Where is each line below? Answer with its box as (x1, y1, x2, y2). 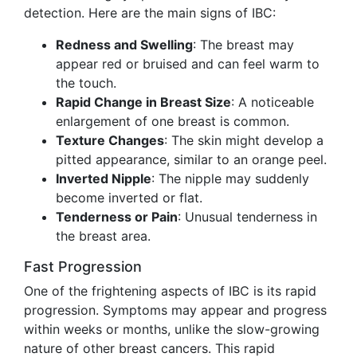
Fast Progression (24, 258, 142, 275)
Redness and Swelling (56, 37, 193, 53)
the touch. (56, 75, 116, 91)
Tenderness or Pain (56, 209, 178, 225)
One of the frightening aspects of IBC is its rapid (24, 283, 316, 299)
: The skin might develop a (164, 132, 324, 148)
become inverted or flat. (56, 190, 202, 206)
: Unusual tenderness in (178, 209, 317, 225)
